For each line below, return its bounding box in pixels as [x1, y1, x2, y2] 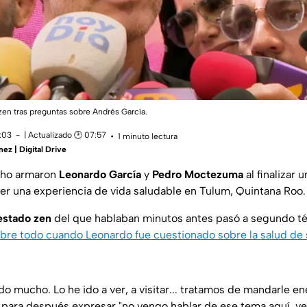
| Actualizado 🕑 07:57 [24, 130, 106, 140]
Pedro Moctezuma [152, 168, 243, 182]
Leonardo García [59, 168, 141, 182]
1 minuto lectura [118, 131, 177, 141]
